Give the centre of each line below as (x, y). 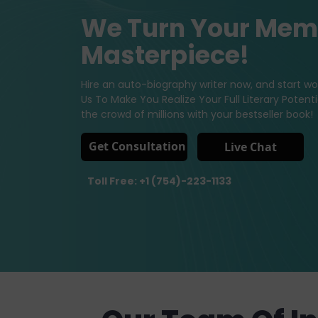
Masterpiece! (165, 55)
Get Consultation (137, 146)
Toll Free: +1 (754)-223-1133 (160, 181)
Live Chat (251, 147)
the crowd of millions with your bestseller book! (197, 114)
